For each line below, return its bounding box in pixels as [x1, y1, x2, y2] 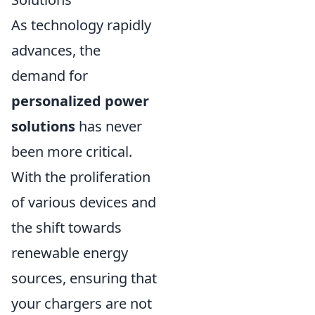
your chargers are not [11, 294, 152, 314]
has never [75, 117, 142, 136]
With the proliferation [11, 167, 150, 187]
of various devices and [11, 193, 156, 212]
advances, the [11, 41, 101, 60]
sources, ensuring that [11, 269, 157, 288]
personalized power [11, 91, 149, 111]
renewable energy [11, 243, 128, 263]
